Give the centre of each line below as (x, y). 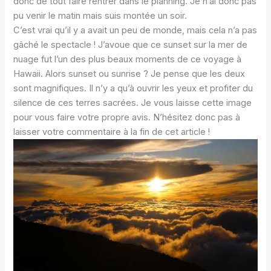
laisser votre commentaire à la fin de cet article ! (112, 132)
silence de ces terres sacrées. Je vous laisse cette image (133, 103)
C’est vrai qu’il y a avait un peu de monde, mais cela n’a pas (135, 30)
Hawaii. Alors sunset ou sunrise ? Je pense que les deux (129, 73)
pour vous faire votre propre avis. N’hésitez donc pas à (127, 117)
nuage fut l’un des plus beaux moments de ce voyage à (128, 59)
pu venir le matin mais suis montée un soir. (100, 15)
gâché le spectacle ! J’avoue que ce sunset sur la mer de (131, 44)
